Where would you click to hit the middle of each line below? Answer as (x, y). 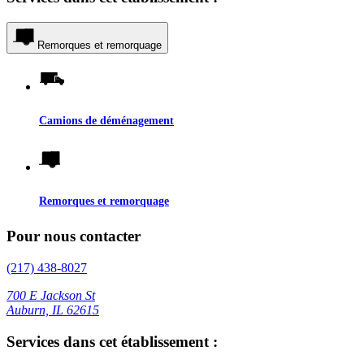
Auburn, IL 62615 (53, 310)
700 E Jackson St (51, 295)
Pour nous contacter (74, 236)
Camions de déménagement (106, 121)
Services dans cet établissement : (112, 341)
